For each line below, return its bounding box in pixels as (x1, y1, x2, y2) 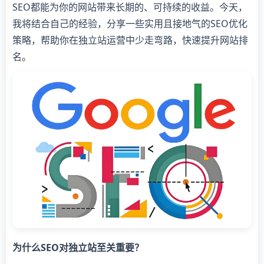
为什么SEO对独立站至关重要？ (12, 241, 144, 255)
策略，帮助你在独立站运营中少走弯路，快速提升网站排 (12, 34, 248, 47)
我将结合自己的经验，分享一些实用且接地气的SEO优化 (12, 17, 247, 30)
